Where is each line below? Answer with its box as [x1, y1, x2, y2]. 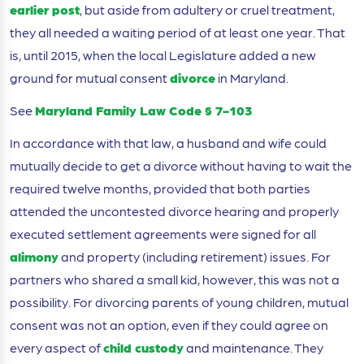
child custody [103, 339, 184, 357]
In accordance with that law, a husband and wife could [10, 134, 327, 152]
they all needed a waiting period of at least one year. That [10, 24, 345, 41]
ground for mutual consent [10, 69, 170, 87]
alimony [10, 248, 58, 266]
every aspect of [10, 339, 103, 357]
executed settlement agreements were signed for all [10, 225, 316, 243]
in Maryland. [215, 69, 288, 87]
